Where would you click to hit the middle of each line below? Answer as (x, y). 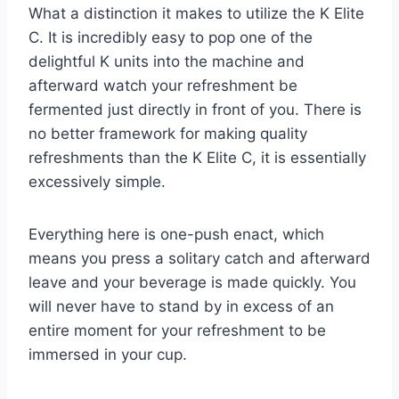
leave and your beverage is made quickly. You (192, 283)
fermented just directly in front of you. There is (195, 110)
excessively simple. (99, 182)
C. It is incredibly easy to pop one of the (171, 38)
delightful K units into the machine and (167, 62)
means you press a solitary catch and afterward (199, 259)
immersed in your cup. (110, 355)
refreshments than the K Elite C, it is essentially (197, 158)
